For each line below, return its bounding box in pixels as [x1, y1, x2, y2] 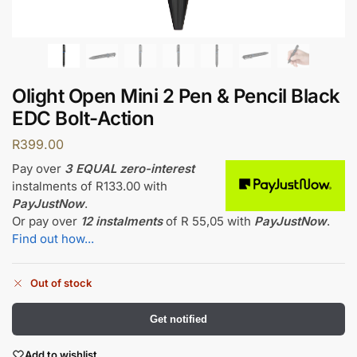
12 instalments [80, 213, 163, 229]
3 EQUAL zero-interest [65, 160, 194, 176]
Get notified [150, 312, 207, 325]
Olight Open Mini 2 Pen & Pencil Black [12, 84, 340, 108]
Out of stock [30, 276, 92, 289]
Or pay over [12, 213, 80, 229]
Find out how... [12, 230, 94, 246]
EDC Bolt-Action [12, 106, 155, 130]
